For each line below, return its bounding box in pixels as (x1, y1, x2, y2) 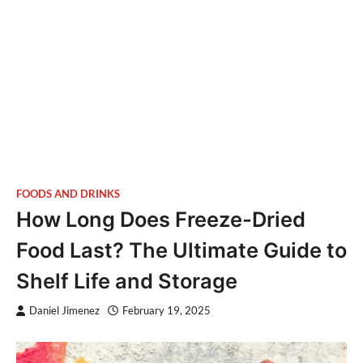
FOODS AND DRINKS (16, 188, 120, 200)
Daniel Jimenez (29, 305, 100, 317)
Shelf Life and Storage (16, 268, 237, 293)
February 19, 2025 (122, 305, 211, 317)
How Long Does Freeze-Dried (16, 207, 305, 232)
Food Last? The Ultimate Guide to (16, 237, 347, 263)
